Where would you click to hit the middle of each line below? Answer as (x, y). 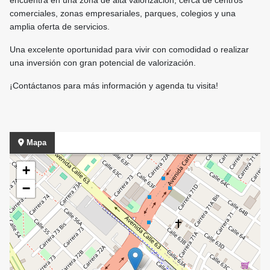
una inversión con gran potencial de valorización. (103, 63)
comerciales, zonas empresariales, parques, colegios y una (123, 14)
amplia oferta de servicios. (60, 27)
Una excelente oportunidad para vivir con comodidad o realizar (129, 50)
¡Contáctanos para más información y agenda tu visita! (114, 86)
